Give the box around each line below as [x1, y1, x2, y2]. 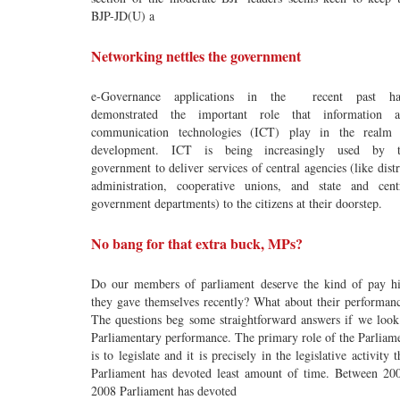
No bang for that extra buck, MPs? [91, 233, 303, 254]
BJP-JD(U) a [91, 7, 154, 24]
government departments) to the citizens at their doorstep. [91, 195, 382, 212]
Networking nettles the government [91, 46, 301, 66]
